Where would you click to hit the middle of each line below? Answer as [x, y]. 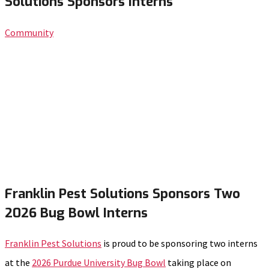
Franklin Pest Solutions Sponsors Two [122, 194]
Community [29, 32]
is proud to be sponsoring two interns [180, 243]
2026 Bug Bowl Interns [76, 213]
